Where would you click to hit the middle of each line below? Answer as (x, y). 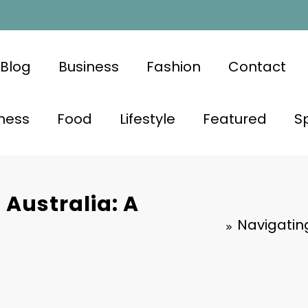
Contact (257, 66)
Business (88, 66)
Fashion (173, 66)
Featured (234, 119)
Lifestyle (147, 119)
